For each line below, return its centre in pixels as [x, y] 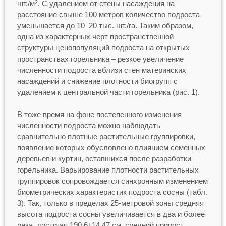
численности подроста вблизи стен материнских [101, 70]
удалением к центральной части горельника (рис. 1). [108, 92]
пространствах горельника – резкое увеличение [100, 59]
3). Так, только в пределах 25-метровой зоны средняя [110, 203]
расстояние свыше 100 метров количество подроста [108, 14]
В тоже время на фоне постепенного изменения [99, 115]
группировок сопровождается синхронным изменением [112, 181]
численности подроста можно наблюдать [89, 126]
